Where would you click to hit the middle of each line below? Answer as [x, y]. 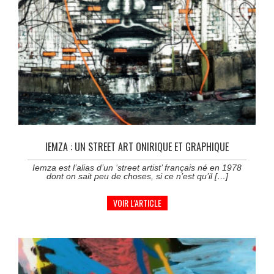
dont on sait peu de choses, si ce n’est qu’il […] [137, 176]
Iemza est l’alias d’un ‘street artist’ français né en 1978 [137, 167]
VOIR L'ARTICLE [137, 202]
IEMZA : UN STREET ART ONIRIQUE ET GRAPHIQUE [137, 146]
